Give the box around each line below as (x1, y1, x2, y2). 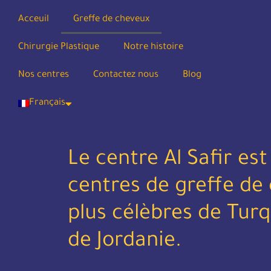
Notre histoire (123, 42, 183, 53)
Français (29, 98, 65, 108)
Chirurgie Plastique (18, 42, 99, 53)
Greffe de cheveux (73, 15, 149, 25)
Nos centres (18, 70, 69, 80)
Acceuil (18, 15, 49, 25)
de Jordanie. (68, 231, 181, 254)
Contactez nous (93, 70, 158, 80)
